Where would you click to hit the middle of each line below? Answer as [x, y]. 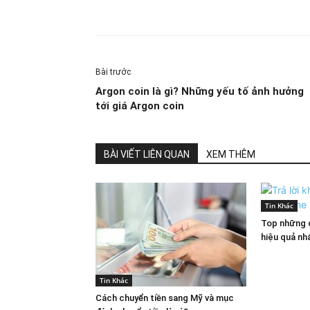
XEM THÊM [231, 154]
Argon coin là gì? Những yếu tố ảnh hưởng [200, 91]
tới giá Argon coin [140, 106]
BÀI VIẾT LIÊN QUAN [147, 154]
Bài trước [113, 72]
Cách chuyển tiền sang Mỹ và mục [165, 298]
